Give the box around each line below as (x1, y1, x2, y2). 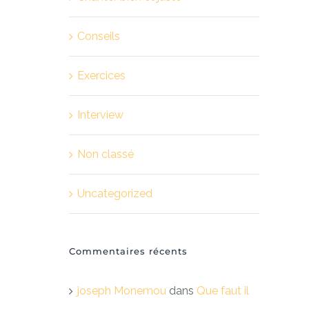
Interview (77, 108, 123, 121)
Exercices (77, 69, 126, 82)
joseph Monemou (77, 284, 166, 297)
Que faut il (197, 284, 249, 297)
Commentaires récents (69, 246, 188, 257)
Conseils (77, 30, 120, 43)
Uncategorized (77, 187, 152, 200)
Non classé (77, 148, 134, 161)
